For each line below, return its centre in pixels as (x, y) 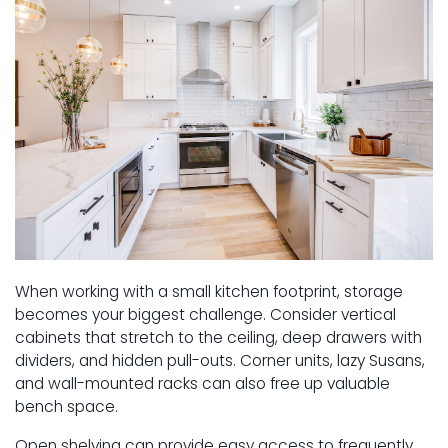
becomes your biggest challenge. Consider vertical (205, 314)
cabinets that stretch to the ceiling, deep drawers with (218, 337)
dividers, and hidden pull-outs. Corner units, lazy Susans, (220, 360)
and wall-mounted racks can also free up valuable (202, 383)
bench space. (66, 406)
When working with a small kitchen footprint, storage (209, 291)
